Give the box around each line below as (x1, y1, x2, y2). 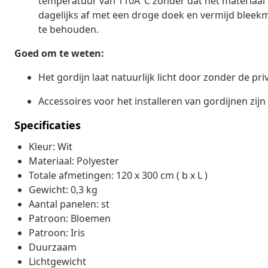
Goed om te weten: (14, 46, 104, 60)
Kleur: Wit (29, 139, 72, 153)
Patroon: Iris (29, 226, 85, 239)
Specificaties (14, 117, 81, 132)
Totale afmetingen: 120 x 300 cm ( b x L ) (29, 168, 208, 182)
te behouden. (38, 22, 99, 36)
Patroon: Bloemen (29, 211, 111, 225)
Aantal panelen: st (29, 197, 109, 211)
